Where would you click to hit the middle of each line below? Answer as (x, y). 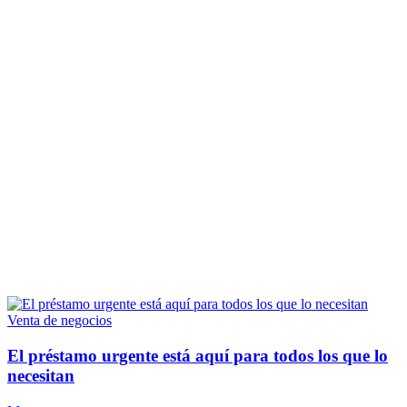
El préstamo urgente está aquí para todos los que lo (198, 355)
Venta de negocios (60, 321)
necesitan (41, 375)
